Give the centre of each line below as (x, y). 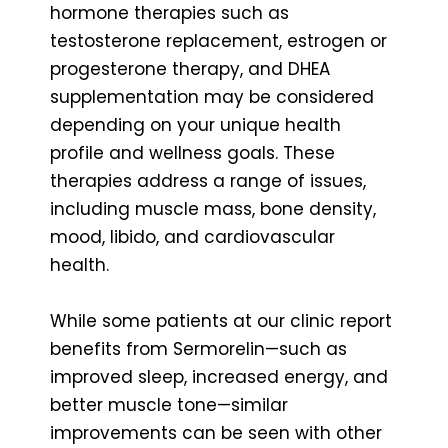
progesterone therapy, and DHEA (190, 68)
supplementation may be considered (212, 96)
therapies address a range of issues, (208, 180)
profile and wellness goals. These (192, 152)
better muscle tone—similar (169, 404)
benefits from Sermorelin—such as (198, 348)
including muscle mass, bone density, (213, 208)
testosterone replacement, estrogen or (218, 40)
